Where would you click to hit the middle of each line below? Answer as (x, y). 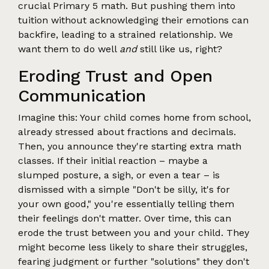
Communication (82, 95)
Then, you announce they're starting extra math (130, 146)
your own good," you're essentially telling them (126, 204)
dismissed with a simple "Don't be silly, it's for (124, 189)
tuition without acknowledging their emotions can (133, 20)
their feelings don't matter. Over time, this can (125, 218)
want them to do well (69, 49)
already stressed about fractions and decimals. (127, 131)
